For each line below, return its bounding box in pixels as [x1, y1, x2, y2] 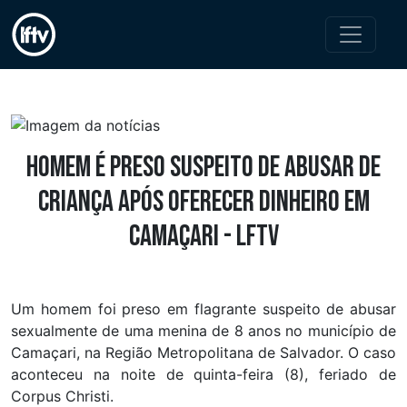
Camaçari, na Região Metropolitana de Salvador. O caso [11, 342, 396, 362]
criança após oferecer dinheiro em [37, 184, 370, 220]
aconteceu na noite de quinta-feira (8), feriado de [11, 364, 396, 383]
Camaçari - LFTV [128, 218, 279, 254]
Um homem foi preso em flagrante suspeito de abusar [11, 299, 396, 318]
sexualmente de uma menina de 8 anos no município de [11, 321, 396, 340]
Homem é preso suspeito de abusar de [26, 149, 381, 185]
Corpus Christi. [11, 386, 114, 405]
